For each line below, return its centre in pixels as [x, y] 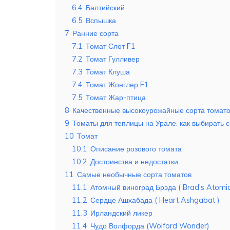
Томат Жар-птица [116, 98]
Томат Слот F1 [111, 46]
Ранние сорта [95, 34]
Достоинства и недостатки [134, 162]
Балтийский [105, 8]
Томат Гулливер [113, 59]
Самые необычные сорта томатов [134, 175]
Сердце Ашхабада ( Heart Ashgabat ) [155, 200]
